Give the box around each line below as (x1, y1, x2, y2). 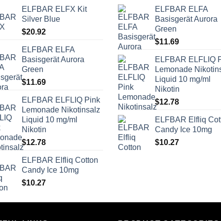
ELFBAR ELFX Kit (22, 5, 87, 14)
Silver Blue (22, 15, 60, 24)
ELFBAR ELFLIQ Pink (22, 96, 100, 105)
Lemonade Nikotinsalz (22, 106, 100, 114)
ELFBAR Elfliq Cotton (22, 156, 98, 165)
